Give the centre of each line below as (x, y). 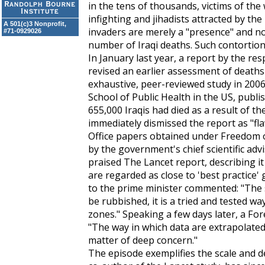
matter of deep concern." (143, 240)
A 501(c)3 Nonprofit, (35, 24)
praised (106, 162)
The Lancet (148, 162)
